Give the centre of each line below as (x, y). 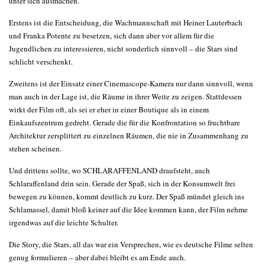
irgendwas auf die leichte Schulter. (64, 222)
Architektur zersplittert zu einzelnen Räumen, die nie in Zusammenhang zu (129, 135)
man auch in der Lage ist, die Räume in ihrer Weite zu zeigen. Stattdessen (125, 96)
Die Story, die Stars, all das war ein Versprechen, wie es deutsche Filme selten (131, 244)
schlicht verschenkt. (41, 62)
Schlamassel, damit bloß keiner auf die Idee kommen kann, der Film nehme (128, 209)
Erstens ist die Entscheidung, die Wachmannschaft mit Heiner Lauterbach (126, 22)
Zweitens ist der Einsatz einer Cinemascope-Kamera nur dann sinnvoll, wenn (131, 83)
